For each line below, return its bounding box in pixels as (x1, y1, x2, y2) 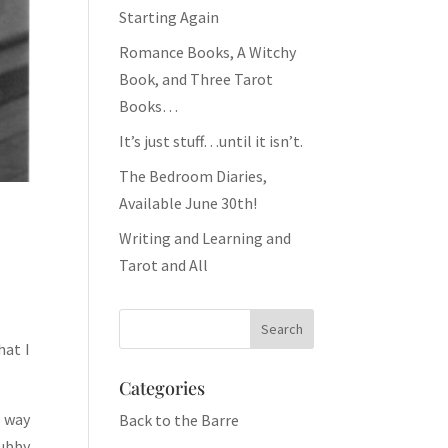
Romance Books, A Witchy (119, 42, 297, 62)
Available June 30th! (119, 193, 258, 213)
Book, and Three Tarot (119, 69, 274, 89)
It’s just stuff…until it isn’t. (119, 131, 304, 151)
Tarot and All (119, 255, 209, 275)
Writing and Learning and (119, 228, 292, 248)
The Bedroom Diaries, (119, 166, 268, 186)
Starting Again (119, 7, 220, 27)
